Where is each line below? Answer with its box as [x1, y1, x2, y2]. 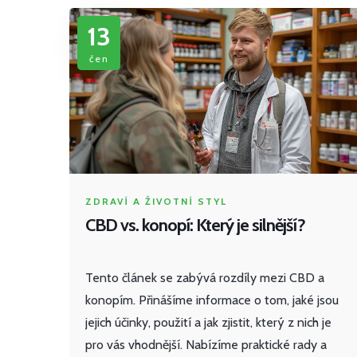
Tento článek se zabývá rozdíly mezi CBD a [85, 270, 324, 286]
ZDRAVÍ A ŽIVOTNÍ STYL [85, 195, 227, 208]
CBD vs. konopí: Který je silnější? [85, 214, 305, 237]
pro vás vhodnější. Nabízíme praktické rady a [85, 337, 327, 353]
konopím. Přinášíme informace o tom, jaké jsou [85, 292, 339, 308]
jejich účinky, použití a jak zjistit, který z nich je [85, 315, 331, 331]
